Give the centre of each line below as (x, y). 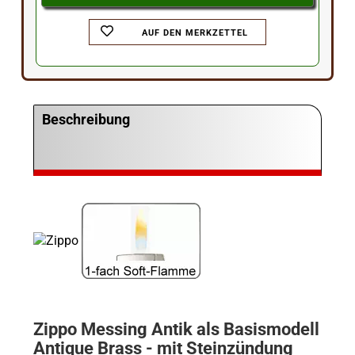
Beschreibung (86, 119)
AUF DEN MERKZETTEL (195, 33)
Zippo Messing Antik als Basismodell (176, 329)
